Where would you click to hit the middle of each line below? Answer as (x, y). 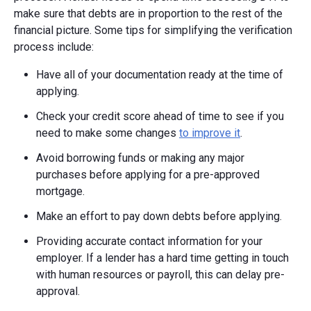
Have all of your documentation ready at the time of (160, 74)
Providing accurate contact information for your (149, 241)
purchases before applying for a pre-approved (148, 174)
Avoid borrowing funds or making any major (140, 158)
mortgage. (60, 191)
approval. (58, 291)
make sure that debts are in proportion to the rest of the (148, 13)
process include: (54, 47)
